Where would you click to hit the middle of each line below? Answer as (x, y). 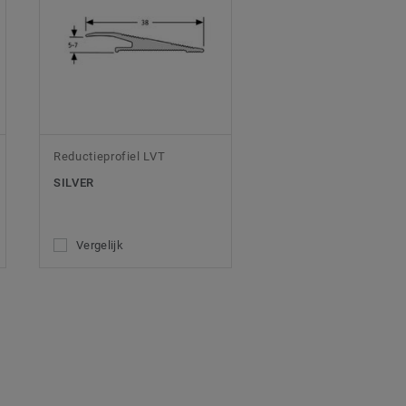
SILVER (74, 183)
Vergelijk (100, 246)
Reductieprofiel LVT (110, 157)
